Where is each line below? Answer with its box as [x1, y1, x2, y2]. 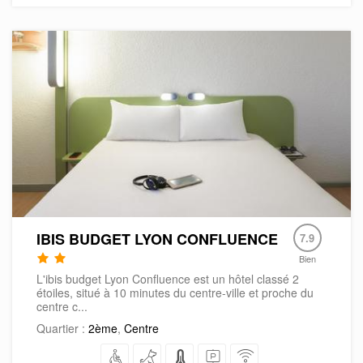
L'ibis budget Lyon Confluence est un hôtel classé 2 [36, 270, 299, 287]
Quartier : [36, 319, 88, 336]
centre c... [36, 297, 88, 314]
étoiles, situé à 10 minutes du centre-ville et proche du [36, 284, 314, 301]
